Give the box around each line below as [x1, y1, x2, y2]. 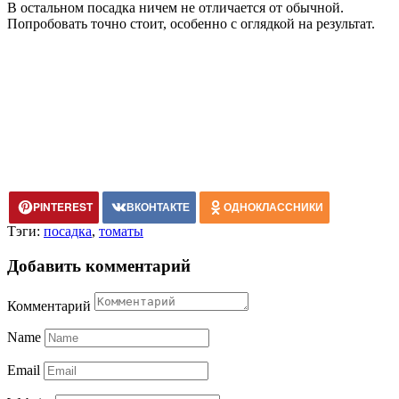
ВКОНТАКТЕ [126, 198, 190, 215]
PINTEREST [33, 198, 93, 215]
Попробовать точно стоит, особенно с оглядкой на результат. [7, 15, 375, 31]
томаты [99, 223, 143, 239]
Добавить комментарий [7, 256, 191, 275]
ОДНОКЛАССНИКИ [224, 198, 323, 215]
